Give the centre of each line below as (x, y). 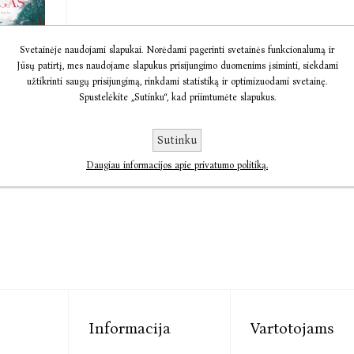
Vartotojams (292, 328)
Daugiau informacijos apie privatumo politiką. (177, 165)
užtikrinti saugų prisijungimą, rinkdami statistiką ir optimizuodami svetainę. (177, 81)
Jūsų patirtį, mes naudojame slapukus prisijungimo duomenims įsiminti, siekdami (177, 66)
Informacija (130, 328)
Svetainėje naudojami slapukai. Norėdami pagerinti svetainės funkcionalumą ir (177, 50)
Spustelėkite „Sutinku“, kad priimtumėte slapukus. (177, 97)
